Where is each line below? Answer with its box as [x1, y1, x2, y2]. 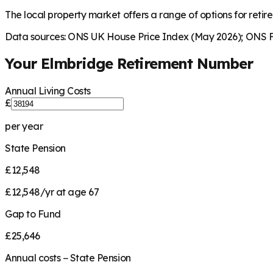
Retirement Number [113, 54, 253, 73]
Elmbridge [41, 54, 113, 73]
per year [5, 120, 43, 133]
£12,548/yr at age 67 [5, 186, 99, 199]
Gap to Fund [5, 208, 61, 221]
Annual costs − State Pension [5, 252, 131, 264]
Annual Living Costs [5, 85, 91, 97]
